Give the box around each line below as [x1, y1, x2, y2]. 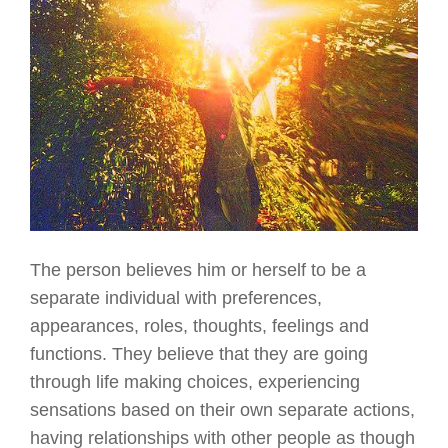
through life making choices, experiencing [30, 371, 360, 392]
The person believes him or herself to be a [30, 259, 366, 280]
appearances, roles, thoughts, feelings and [30, 315, 369, 336]
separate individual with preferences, [30, 287, 322, 308]
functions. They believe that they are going [30, 343, 368, 364]
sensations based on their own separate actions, [30, 399, 415, 420]
